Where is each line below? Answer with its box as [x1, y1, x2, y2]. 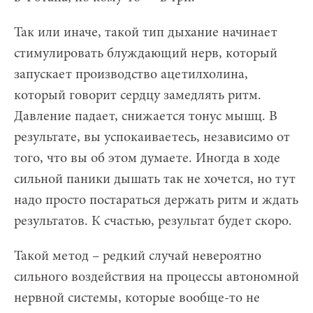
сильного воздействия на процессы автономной [14, 270, 299, 284]
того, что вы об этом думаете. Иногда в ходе [14, 151, 280, 166]
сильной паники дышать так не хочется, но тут [14, 172, 296, 187]
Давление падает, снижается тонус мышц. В [14, 109, 277, 124]
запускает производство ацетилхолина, [14, 67, 248, 82]
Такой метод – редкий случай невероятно [14, 249, 261, 263]
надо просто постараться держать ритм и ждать [14, 193, 298, 208]
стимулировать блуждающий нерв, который [14, 46, 277, 61]
